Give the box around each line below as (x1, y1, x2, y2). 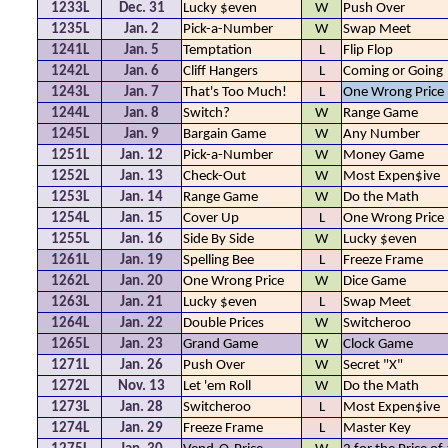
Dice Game (343, 274, 406, 289)
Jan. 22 (120, 316, 163, 331)
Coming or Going (343, 64, 443, 79)
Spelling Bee (183, 253, 254, 268)
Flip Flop (343, 43, 393, 58)
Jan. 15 (120, 211, 163, 226)
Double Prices (183, 316, 264, 331)
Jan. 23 (120, 337, 163, 352)
